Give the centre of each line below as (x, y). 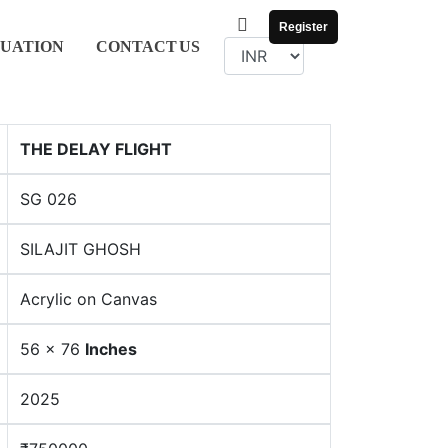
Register (303, 27)
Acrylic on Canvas (88, 299)
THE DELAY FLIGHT (96, 149)
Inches (111, 349)
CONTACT (136, 46)
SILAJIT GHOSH (80, 249)
